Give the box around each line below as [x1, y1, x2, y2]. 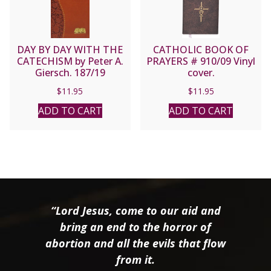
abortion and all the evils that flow [45, 235, 226, 250]
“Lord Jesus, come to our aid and [50, 203, 221, 218]
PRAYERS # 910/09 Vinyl [146, 54, 256, 68]
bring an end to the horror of [60, 219, 211, 234]
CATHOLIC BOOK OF [153, 43, 249, 57]
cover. [187, 66, 215, 80]
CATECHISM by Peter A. [16, 54, 123, 68]
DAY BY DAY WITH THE [17, 43, 123, 57]
